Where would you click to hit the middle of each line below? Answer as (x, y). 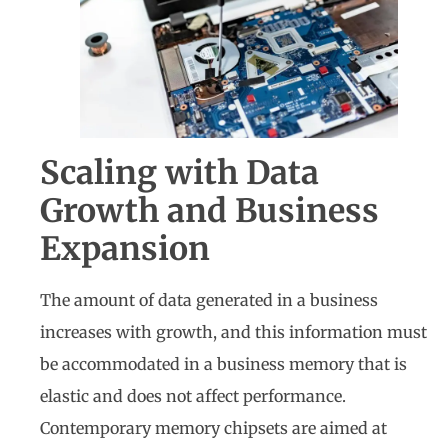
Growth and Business (209, 211)
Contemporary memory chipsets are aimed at (213, 428)
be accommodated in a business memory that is (223, 364)
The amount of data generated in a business (209, 300)
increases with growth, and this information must (233, 332)
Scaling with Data (179, 173)
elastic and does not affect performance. (193, 396)
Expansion (125, 249)
